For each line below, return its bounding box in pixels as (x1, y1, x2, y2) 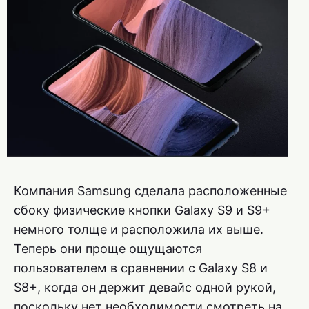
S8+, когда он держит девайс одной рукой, (14, 279, 276, 295)
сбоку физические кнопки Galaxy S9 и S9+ (14, 202, 270, 217)
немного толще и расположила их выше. (14, 221, 263, 237)
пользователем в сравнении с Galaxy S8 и (14, 260, 268, 275)
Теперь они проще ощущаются (14, 241, 202, 256)
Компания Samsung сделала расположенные (14, 183, 287, 198)
